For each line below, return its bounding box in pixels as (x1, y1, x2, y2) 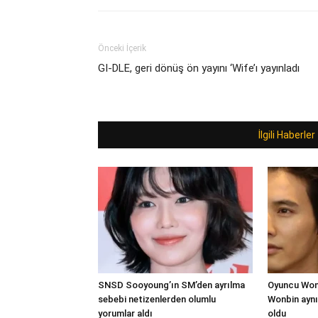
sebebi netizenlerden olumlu (98, 294, 216, 305)
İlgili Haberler (258, 129, 315, 141)
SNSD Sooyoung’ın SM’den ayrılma (98, 280, 245, 290)
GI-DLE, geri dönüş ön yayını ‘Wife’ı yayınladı (98, 62, 300, 75)
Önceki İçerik (98, 43, 146, 53)
